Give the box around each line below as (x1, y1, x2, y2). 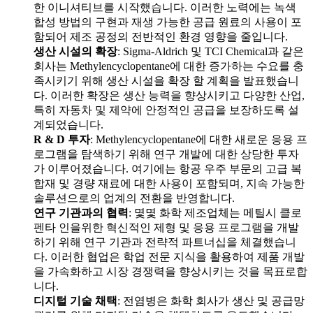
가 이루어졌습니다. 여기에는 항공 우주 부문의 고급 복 (34, 163, 302, 175)
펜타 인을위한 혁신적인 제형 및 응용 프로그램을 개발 (34, 221, 299, 234)
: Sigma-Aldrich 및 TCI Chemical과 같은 (117, 45, 304, 58)
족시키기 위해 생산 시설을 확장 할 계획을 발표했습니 (34, 75, 299, 87)
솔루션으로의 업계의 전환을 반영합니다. (34, 192, 235, 205)
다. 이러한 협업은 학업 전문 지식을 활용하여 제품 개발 (34, 251, 305, 263)
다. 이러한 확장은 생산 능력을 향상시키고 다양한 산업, (34, 89, 305, 102)
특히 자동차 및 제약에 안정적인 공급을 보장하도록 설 (34, 104, 299, 117)
